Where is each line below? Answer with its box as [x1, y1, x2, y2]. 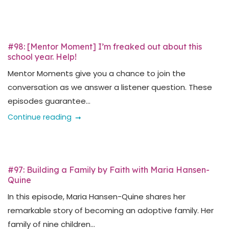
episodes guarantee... [8, 96, 90, 106]
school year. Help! [8, 52, 77, 62]
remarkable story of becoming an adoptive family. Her [8, 205, 214, 216]
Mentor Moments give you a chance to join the [8, 68, 186, 79]
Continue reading [8, 112, 72, 122]
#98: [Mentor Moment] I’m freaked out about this [8, 41, 202, 52]
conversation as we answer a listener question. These [8, 82, 212, 93]
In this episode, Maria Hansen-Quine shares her [8, 191, 186, 202]
